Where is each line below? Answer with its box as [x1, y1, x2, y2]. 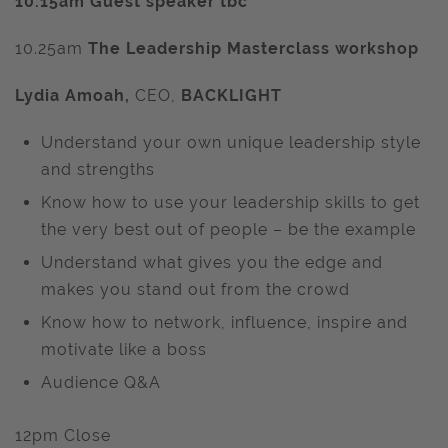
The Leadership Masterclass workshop [88, 39, 419, 58]
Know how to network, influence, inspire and [41, 313, 408, 332]
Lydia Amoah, [15, 86, 135, 105]
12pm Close [15, 426, 111, 445]
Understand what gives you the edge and [41, 253, 383, 272]
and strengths [41, 160, 155, 179]
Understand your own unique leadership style [41, 133, 421, 152]
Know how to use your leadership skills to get [41, 193, 420, 212]
